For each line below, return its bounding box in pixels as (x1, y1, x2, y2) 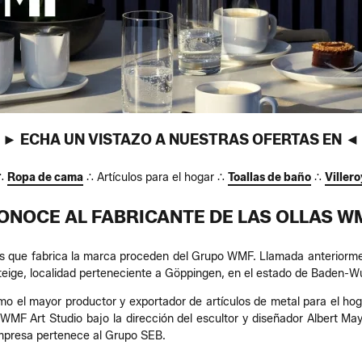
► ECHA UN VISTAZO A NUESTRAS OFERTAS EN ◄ (2, 131, 360, 149)
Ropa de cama (6, 170, 83, 185)
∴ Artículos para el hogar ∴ (82, 170, 228, 185)
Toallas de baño (227, 170, 311, 185)
